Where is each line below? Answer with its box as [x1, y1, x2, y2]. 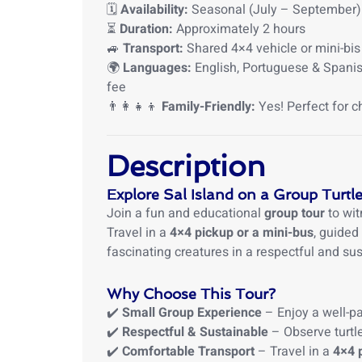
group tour [264, 204, 325, 223]
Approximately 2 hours [173, 19, 305, 39]
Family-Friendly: [162, 97, 255, 116]
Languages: [123, 58, 192, 78]
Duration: [120, 19, 173, 39]
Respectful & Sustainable [122, 322, 268, 342]
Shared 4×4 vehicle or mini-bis [183, 39, 360, 58]
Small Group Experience [122, 303, 262, 322]
